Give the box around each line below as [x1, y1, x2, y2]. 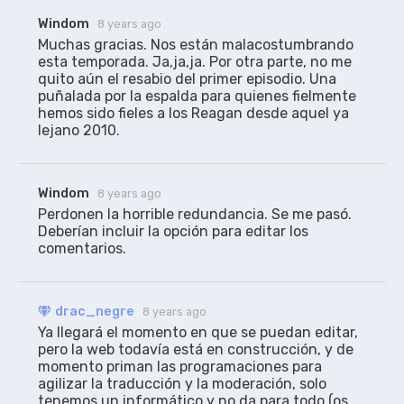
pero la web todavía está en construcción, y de [38, 341, 353, 359]
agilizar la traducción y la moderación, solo [38, 375, 326, 393]
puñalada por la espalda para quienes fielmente [38, 87, 356, 105]
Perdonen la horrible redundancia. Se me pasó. [38, 205, 352, 223]
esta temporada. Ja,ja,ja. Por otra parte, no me [38, 52, 352, 70]
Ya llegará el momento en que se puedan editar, [38, 324, 358, 342]
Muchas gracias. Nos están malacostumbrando [38, 35, 353, 53]
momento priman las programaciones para [38, 358, 322, 376]
